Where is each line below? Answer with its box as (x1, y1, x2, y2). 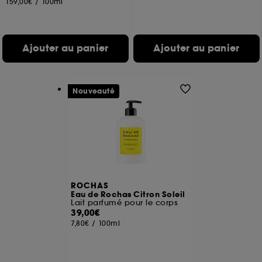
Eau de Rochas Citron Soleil (71, 189, 185, 200)
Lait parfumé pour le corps (71, 198, 178, 208)
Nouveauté (73, 87, 115, 96)
